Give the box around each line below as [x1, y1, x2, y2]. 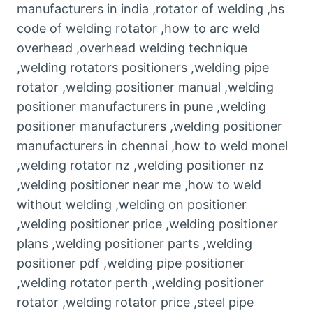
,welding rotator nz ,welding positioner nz [17, 158, 264, 173]
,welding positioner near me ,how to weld [17, 177, 261, 193]
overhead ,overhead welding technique [17, 41, 247, 56]
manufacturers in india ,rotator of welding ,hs [17, 1, 284, 17]
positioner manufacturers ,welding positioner [17, 119, 282, 134]
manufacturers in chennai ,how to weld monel [17, 138, 288, 154]
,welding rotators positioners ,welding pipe [17, 60, 269, 75]
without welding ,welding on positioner [17, 197, 247, 212]
